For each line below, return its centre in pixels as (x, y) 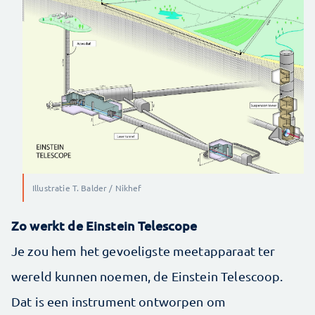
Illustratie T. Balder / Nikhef (87, 188)
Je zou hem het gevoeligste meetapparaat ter (143, 251)
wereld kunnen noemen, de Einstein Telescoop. (147, 276)
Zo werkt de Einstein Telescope (104, 226)
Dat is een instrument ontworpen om (119, 302)
